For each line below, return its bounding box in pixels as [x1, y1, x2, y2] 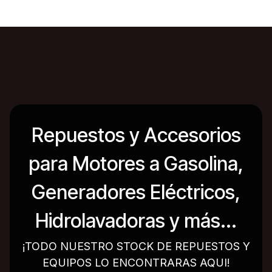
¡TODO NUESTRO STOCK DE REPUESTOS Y [22, 239, 250, 253]
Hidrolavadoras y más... [35, 208, 237, 233]
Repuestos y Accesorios [31, 123, 241, 147]
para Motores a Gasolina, [29, 151, 243, 175]
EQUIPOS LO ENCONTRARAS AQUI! [42, 256, 230, 269]
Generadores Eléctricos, [32, 180, 240, 204]
